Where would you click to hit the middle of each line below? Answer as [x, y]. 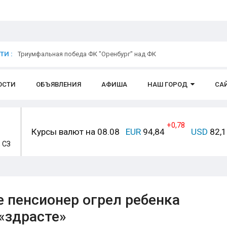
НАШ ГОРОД [167, 84]
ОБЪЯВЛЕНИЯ [59, 84]
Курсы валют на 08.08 [75, 132]
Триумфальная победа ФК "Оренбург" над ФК [87, 54]
